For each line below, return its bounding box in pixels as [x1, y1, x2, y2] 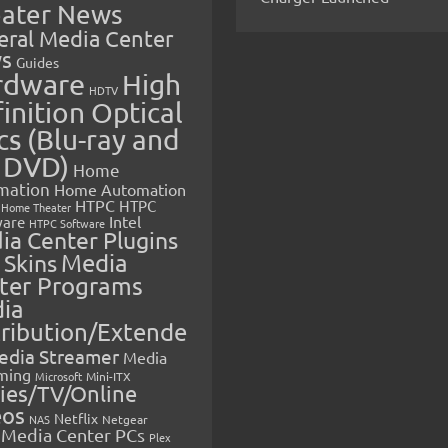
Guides [15, 53, 59, 72]
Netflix [53, 409, 98, 428]
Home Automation [53, 179, 186, 200]
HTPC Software [28, 215, 105, 232]
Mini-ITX [85, 368, 131, 385]
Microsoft [34, 368, 82, 385]
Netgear [101, 411, 148, 428]
